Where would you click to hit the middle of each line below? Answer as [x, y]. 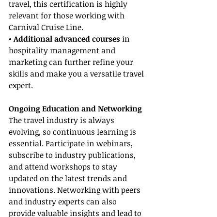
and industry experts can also [64, 202]
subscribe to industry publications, [73, 155]
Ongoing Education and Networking [75, 109]
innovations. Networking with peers [76, 190]
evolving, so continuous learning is [73, 132]
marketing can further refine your [72, 62]
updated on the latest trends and [69, 178]
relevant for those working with [68, 16]
